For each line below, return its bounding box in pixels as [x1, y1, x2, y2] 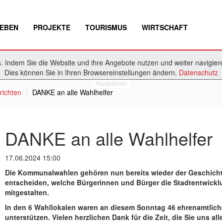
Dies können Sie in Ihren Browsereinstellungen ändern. [4, 67, 179, 77]
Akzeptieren [95, 79, 127, 88]
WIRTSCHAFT [142, 22, 188, 32]
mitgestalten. [4, 187, 51, 197]
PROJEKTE [33, 22, 70, 32]
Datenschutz [178, 67, 218, 77]
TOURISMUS [85, 22, 127, 32]
